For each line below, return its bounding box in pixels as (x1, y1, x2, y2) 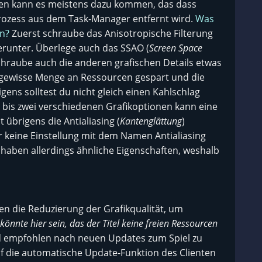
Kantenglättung (120, 115, 182, 127)
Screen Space (149, 42, 202, 54)
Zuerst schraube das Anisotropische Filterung (9, 27, 213, 40)
